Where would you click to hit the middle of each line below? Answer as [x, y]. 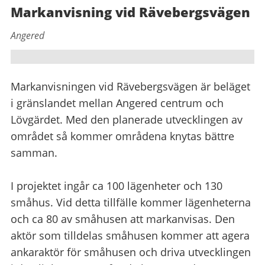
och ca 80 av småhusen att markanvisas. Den [123, 219]
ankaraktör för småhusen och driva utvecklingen [131, 252]
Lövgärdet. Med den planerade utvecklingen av [127, 119]
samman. [34, 152]
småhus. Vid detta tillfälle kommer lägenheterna [131, 202]
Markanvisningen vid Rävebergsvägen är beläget [130, 86]
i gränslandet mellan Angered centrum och [117, 103]
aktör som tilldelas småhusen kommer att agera [130, 235]
